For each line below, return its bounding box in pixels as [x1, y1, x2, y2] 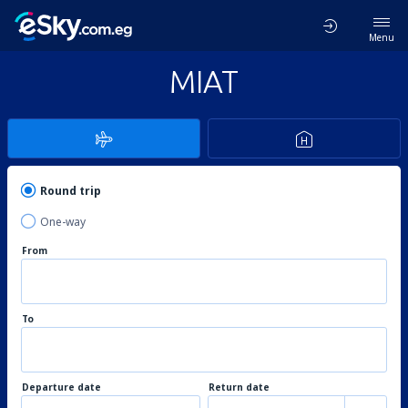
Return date [209, 381, 270, 393]
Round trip [40, 183, 101, 199]
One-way [40, 214, 86, 229]
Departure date [22, 381, 101, 393]
